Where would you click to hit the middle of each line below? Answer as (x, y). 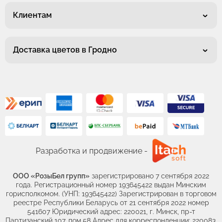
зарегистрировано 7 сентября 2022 (149, 176)
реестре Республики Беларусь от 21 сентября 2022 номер (111, 203)
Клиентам (32, 15)
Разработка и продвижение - (92, 151)
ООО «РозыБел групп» (51, 176)
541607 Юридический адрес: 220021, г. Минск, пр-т (111, 212)
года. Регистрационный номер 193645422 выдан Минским (111, 185)
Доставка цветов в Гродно (65, 50)
